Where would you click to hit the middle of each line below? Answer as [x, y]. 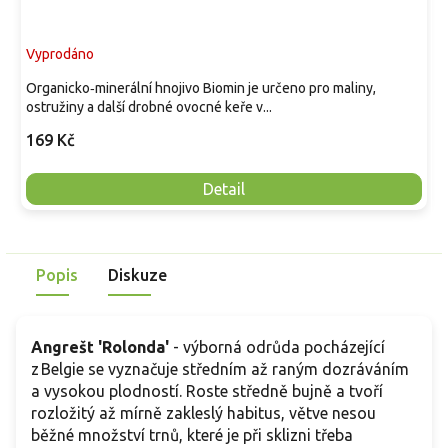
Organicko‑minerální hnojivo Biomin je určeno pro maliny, [201, 87]
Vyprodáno [60, 53]
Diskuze [137, 274]
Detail [224, 188]
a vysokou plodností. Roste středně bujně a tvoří [207, 390]
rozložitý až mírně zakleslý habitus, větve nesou [203, 412]
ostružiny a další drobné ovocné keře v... [149, 106]
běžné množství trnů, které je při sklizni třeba [192, 434]
